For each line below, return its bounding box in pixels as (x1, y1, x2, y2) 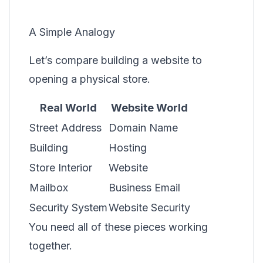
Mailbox (29, 181, 68, 194)
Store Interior (29, 161, 92, 174)
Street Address (29, 122, 102, 134)
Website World (111, 102, 188, 114)
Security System (29, 201, 107, 214)
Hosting (109, 141, 147, 154)
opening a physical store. (29, 73, 150, 85)
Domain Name (109, 122, 178, 134)
